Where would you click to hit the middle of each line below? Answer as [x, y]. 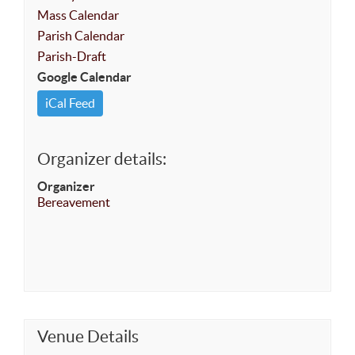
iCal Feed [70, 103]
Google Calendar [84, 77]
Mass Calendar [78, 15]
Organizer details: [102, 159]
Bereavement [74, 202]
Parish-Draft [72, 57]
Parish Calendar [81, 36]
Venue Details [88, 337]
